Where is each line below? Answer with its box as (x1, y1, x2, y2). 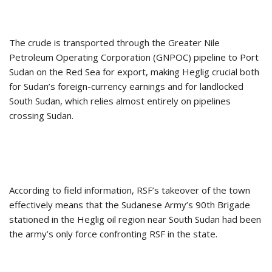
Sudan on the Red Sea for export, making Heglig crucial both (9, 65, 259, 78)
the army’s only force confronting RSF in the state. (9, 227, 217, 240)
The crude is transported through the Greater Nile (9, 36, 220, 49)
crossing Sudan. (9, 109, 73, 121)
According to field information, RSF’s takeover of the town (9, 183, 250, 196)
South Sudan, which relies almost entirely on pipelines (9, 94, 231, 107)
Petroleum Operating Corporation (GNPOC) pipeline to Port (9, 50, 259, 63)
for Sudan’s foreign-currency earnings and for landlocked (9, 80, 243, 92)
